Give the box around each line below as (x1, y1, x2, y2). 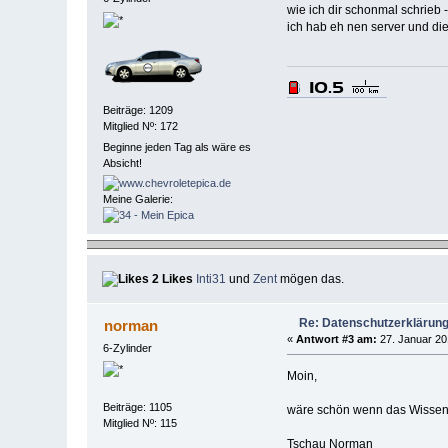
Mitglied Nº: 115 (103, 416, 178, 429)
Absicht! (103, 157, 143, 170)
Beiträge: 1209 (103, 104, 174, 117)
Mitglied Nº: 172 (103, 120, 179, 133)
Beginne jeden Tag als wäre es (103, 141, 252, 154)
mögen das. (277, 271, 345, 286)
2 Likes (149, 271, 194, 286)
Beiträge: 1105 (103, 400, 173, 413)
